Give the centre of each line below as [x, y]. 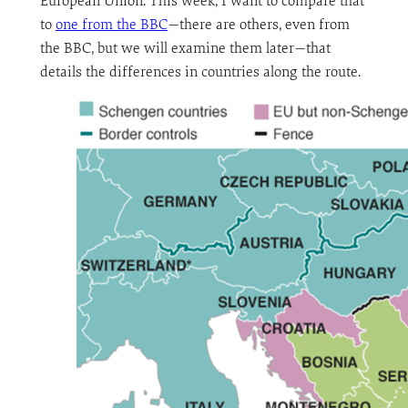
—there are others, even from [258, 24]
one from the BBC [111, 24]
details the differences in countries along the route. [200, 71]
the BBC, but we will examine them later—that [185, 48]
